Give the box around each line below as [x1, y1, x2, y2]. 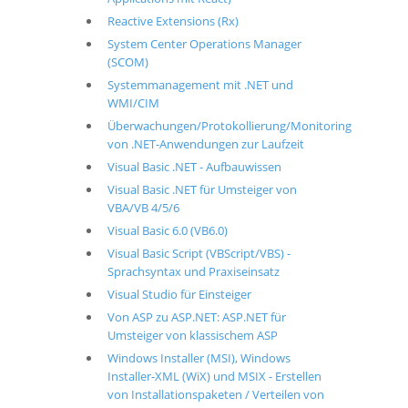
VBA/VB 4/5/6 [107, 199, 179, 216]
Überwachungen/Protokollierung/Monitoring [107, 117, 352, 134]
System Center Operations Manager [107, 36, 301, 52]
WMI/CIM [107, 95, 159, 111]
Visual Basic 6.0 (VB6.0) [107, 222, 228, 239]
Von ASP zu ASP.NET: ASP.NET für [107, 309, 286, 325]
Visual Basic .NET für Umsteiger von [107, 181, 297, 198]
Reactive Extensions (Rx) [107, 13, 239, 29]
